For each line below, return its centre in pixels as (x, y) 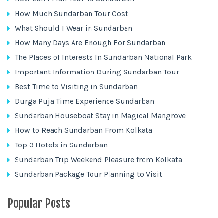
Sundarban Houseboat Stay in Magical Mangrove (100, 116)
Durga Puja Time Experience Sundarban (84, 101)
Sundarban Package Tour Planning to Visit (88, 174)
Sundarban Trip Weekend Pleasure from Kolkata (98, 159)
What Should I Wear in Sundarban (73, 28)
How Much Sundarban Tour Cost (71, 13)
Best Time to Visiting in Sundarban (76, 86)
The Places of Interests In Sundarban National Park (103, 57)
